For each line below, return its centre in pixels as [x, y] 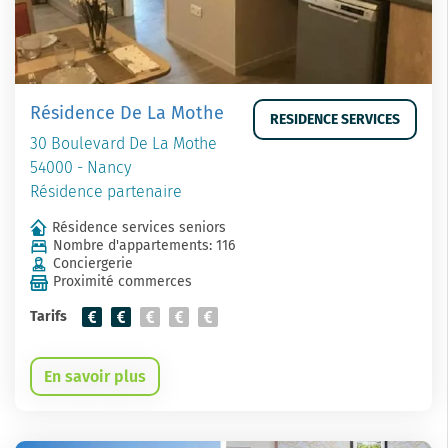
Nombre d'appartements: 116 [144, 245]
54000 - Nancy [80, 167]
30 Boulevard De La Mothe [123, 143]
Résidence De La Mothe [127, 112]
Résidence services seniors [139, 227]
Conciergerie [93, 264]
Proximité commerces [122, 282]
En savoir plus [95, 376]
